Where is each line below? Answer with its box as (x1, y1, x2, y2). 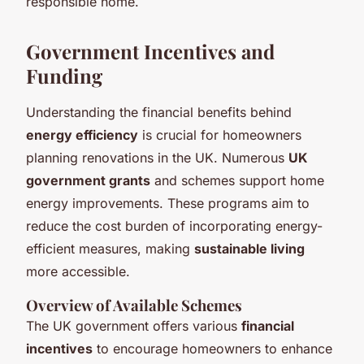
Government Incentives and (26, 37, 275, 64)
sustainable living (194, 240, 305, 257)
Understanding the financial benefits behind (26, 103, 292, 120)
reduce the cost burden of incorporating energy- (26, 217, 323, 234)
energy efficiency (26, 126, 138, 143)
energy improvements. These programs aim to (26, 194, 310, 211)
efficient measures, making (26, 240, 194, 257)
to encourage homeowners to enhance (93, 340, 332, 357)
